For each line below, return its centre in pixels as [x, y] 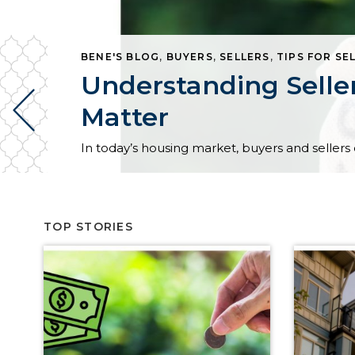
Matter [125, 117]
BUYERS [189, 57]
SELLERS [245, 57]
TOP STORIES [88, 227]
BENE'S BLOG [120, 57]
